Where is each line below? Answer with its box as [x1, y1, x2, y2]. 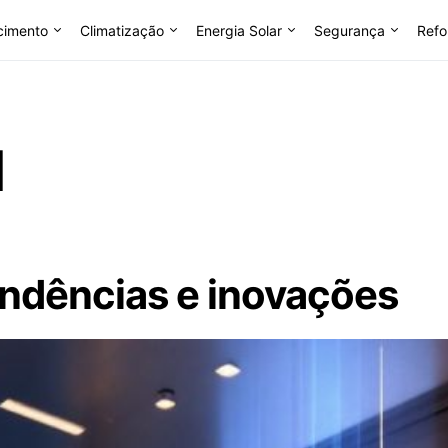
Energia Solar [195, 21, 282, 39]
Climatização [79, 21, 164, 39]
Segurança [313, 21, 385, 39]
